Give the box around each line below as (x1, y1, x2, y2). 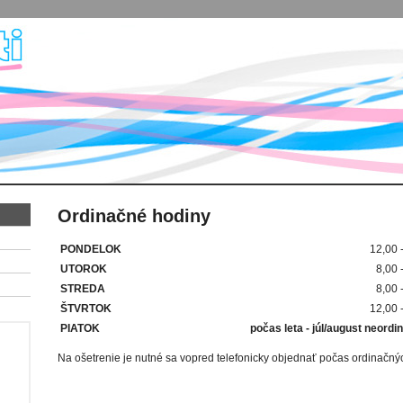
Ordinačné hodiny (58, 206, 210, 226)
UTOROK (60, 262, 107, 275)
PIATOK (60, 321, 100, 335)
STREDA (60, 282, 105, 295)
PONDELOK (60, 242, 121, 255)
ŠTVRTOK (60, 301, 112, 315)
